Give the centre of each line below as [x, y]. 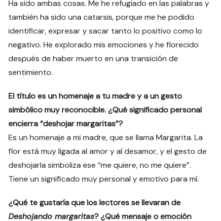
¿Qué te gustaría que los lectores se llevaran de [95, 203]
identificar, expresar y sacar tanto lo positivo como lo [106, 31]
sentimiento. [31, 73]
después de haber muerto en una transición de [93, 59]
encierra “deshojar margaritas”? [66, 124]
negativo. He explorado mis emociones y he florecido [104, 45]
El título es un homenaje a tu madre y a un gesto [95, 96]
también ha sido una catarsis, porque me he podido [102, 17]
